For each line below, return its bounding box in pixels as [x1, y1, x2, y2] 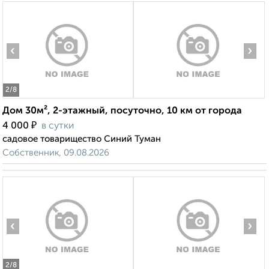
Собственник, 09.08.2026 [2, 148, 109, 158]
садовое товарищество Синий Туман [2, 134, 161, 144]
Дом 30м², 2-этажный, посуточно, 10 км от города [2, 106, 242, 116]
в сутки [41, 121, 74, 131]
